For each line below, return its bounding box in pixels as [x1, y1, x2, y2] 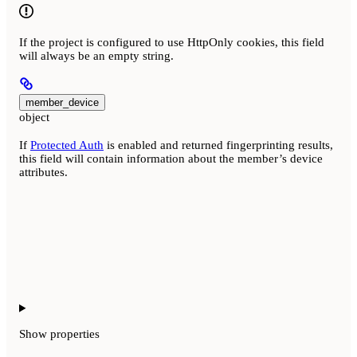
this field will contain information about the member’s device [19, 151, 323, 165]
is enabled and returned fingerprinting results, [104, 138, 333, 151]
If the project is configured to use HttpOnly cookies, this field [19, 36, 324, 49]
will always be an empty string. [19, 49, 174, 63]
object [19, 111, 49, 124]
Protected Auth [30, 138, 104, 151]
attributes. [19, 165, 68, 178]
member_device [25, 96, 99, 109]
